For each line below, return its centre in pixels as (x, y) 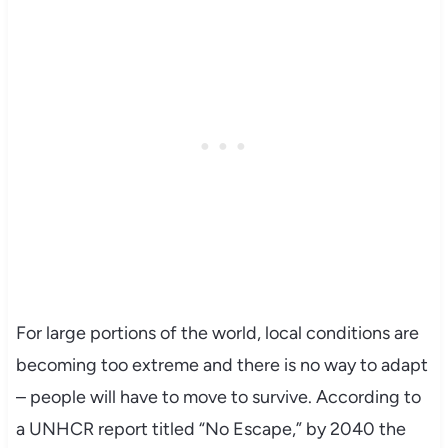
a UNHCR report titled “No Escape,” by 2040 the (210, 428)
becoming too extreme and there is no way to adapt (221, 364)
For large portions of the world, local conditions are (217, 332)
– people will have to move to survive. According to (218, 396)
